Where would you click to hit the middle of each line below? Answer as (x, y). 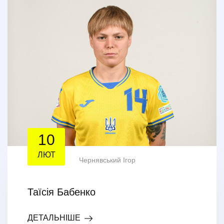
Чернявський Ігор (107, 160)
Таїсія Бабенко (61, 192)
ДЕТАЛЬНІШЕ (54, 217)
